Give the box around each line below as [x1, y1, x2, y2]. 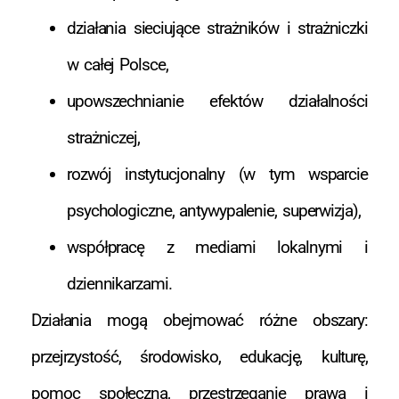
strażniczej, [67, 127, 140, 149]
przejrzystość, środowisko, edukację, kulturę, [31, 346, 368, 368]
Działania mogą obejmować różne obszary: [31, 310, 368, 331]
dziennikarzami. [67, 273, 172, 295]
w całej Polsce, [67, 54, 168, 76]
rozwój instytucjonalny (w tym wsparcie [67, 164, 368, 185]
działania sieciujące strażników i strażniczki [67, 18, 368, 39]
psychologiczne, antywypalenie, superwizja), [67, 200, 361, 222]
